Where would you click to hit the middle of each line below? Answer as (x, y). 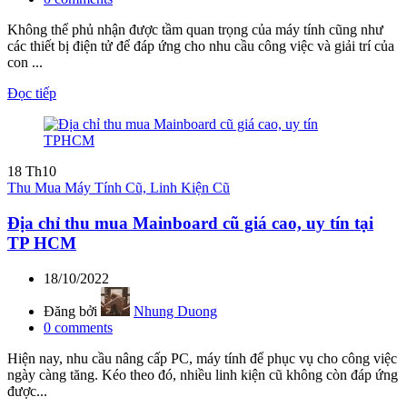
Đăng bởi (70, 311)
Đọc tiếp (32, 94)
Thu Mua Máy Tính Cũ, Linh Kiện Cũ (119, 188)
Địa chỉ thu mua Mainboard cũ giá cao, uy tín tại (190, 223)
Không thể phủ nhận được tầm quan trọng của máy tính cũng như (195, 30)
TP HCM (42, 243)
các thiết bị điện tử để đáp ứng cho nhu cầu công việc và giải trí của (201, 46)
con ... (25, 63)
